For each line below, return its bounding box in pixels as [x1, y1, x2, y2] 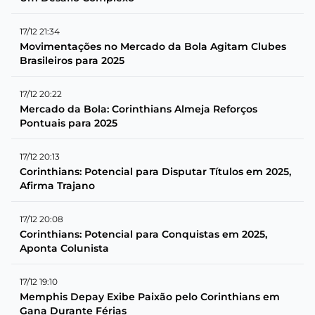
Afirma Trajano [20, 179, 95, 192]
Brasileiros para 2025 [20, 53, 124, 67]
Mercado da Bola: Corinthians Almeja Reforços [20, 102, 257, 115]
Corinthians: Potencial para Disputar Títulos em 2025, [20, 165, 291, 178]
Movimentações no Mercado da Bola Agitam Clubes [20, 39, 286, 53]
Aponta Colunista [20, 241, 109, 255]
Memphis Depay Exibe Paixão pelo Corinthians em [20, 290, 280, 303]
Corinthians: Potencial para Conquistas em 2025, [20, 227, 267, 240]
